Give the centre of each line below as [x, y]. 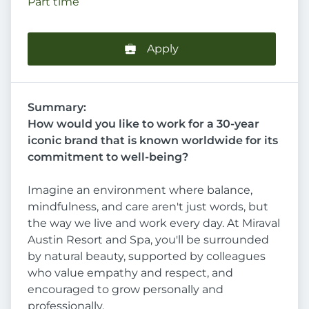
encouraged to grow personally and [126, 290]
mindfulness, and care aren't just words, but [148, 207]
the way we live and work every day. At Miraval [154, 223]
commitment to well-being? [108, 157]
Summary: [57, 108]
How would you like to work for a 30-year [143, 124]
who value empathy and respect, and [130, 273]
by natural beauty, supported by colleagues [147, 257]
